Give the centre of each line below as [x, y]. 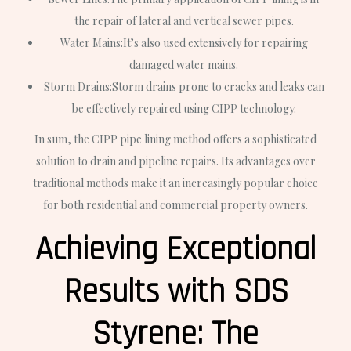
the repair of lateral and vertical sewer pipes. [184, 21]
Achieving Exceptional [175, 250]
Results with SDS [175, 293]
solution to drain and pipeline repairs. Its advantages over [175, 161]
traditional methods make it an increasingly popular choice [175, 183]
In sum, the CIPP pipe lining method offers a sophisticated [175, 139]
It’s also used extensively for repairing [215, 43]
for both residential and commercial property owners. [175, 205]
